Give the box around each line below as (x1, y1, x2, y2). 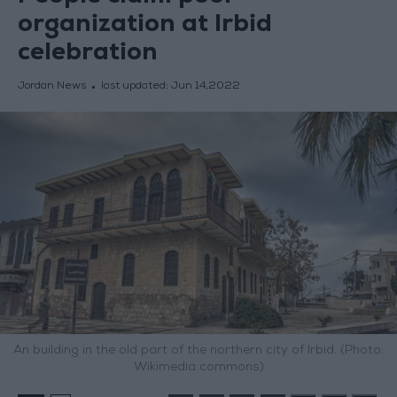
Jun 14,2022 (170, 82, 240, 93)
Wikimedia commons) (133, 362, 264, 375)
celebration (17, 43, 158, 67)
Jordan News (17, 82, 86, 93)
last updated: (100, 82, 171, 93)
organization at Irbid (17, 14, 272, 39)
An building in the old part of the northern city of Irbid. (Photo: (13, 345, 384, 358)
